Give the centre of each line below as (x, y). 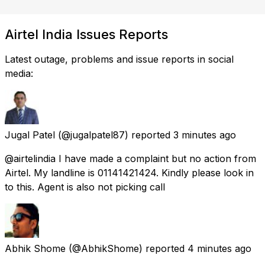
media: (19, 73)
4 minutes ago (219, 248)
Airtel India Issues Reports (86, 34)
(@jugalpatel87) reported (114, 135)
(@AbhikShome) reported (127, 248)
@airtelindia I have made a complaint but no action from (130, 158)
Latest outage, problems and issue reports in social (119, 59)
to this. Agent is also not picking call (85, 187)
